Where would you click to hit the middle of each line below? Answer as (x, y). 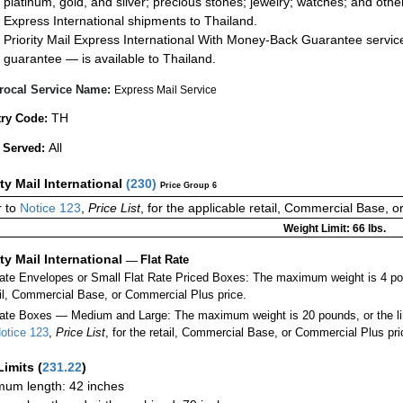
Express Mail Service (166, 90)
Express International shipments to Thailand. (130, 20)
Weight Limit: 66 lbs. (334, 229)
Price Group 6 (188, 186)
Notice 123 (49, 208)
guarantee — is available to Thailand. (110, 58)
